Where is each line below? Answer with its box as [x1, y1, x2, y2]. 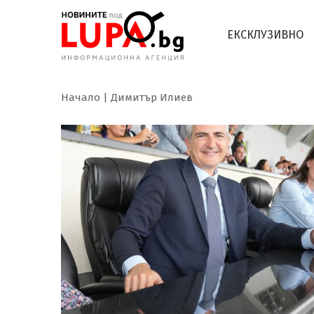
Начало [61, 91, 100, 104]
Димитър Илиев [111, 91, 193, 104]
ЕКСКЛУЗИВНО [227, 28, 303, 41]
